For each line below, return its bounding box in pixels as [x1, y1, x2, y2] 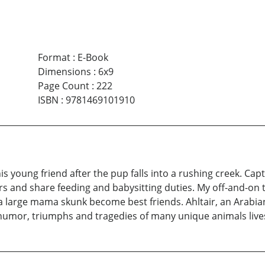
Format [37, 51, 70, 64]
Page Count [37, 79, 89, 92]
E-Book [77, 51, 108, 64]
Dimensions [37, 65, 91, 78]
